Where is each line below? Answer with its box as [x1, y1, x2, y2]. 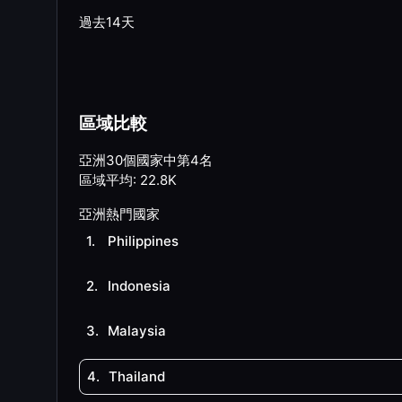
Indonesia [108, 277, 170, 294]
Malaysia [108, 322, 166, 339]
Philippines [108, 232, 179, 249]
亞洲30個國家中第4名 [79, 152, 213, 169]
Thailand [109, 368, 165, 385]
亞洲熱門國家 [79, 205, 160, 223]
